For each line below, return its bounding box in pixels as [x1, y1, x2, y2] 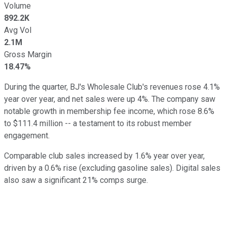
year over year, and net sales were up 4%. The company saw [4, 94, 215, 104]
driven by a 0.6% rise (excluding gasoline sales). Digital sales [4, 163, 220, 173]
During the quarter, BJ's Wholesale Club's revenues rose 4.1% [4, 82, 220, 92]
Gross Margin [4, 49, 52, 59]
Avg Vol [4, 25, 31, 35]
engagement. [4, 130, 50, 140]
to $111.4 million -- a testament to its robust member [4, 118, 192, 128]
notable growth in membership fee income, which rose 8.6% [4, 106, 214, 116]
